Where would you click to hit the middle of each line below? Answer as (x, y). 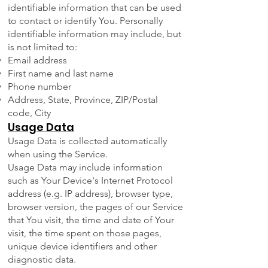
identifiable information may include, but (95, 34)
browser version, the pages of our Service (95, 207)
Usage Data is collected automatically (87, 141)
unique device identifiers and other (82, 246)
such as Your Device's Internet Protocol (90, 181)
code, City (29, 113)
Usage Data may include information (85, 167)
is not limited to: (42, 47)
